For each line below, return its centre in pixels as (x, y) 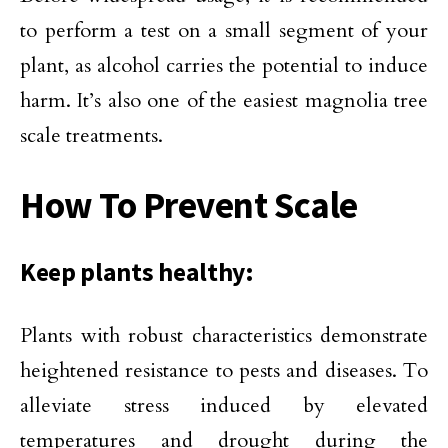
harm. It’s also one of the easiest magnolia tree (224, 101)
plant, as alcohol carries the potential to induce (224, 66)
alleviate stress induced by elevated (224, 406)
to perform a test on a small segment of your (224, 31)
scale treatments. (91, 136)
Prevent (202, 205)
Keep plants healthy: (137, 272)
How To (78, 205)
